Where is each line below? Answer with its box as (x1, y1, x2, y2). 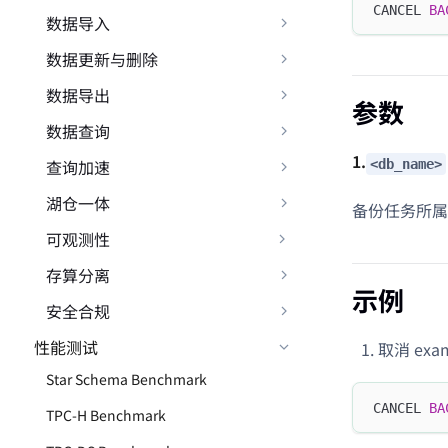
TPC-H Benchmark (46, 405, 166, 425)
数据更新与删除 (46, 47, 158, 71)
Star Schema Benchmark (46, 369, 207, 389)
